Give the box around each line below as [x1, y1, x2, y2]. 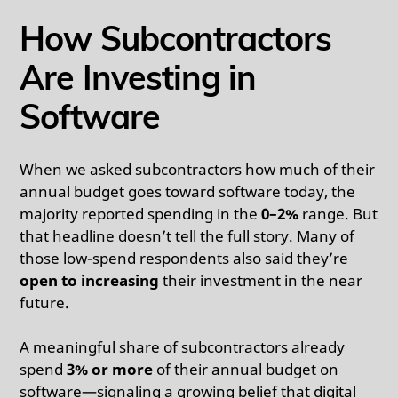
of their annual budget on [153, 358, 339, 379]
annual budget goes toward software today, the [20, 180, 356, 202]
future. [20, 291, 70, 313]
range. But [298, 203, 378, 224]
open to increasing [20, 269, 160, 291]
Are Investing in [20, 55, 257, 98]
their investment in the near [159, 269, 363, 291]
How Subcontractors [20, 16, 332, 59]
